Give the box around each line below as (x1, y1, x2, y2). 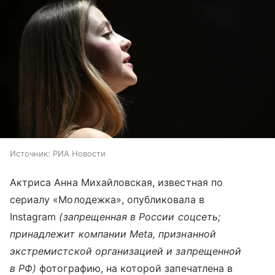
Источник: (10, 149, 50, 159)
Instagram (10, 211, 60, 223)
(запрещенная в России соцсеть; (59, 211, 220, 223)
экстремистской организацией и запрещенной (10, 245, 241, 258)
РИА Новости (53, 149, 106, 159)
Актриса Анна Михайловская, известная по (10, 176, 223, 189)
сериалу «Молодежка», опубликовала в (10, 193, 204, 206)
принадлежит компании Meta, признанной (10, 228, 216, 241)
